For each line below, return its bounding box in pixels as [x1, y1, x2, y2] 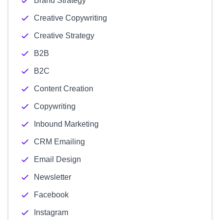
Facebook [34, 191, 69, 199]
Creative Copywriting [34, 14, 107, 22]
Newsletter [34, 173, 71, 181]
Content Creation [34, 84, 93, 93]
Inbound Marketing [34, 120, 99, 128]
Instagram [34, 208, 68, 217]
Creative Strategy [34, 31, 94, 40]
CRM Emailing [34, 137, 85, 146]
